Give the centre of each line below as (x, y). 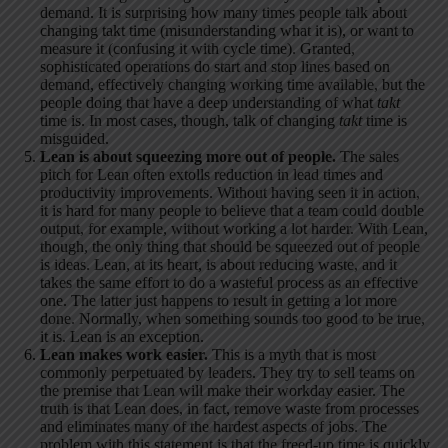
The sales (367, 157)
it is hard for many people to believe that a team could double (232, 211)
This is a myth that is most (292, 355)
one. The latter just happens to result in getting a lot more (218, 301)
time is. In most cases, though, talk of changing (189, 121)
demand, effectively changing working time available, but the (232, 85)
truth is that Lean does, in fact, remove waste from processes (229, 409)
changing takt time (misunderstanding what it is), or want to (227, 31)
